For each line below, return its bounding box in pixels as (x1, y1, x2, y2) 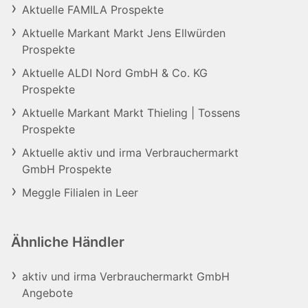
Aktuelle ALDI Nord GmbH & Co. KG (22, 66, 208, 80)
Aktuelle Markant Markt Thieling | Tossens (22, 106, 240, 120)
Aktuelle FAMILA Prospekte (22, 3, 164, 16)
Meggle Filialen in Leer (22, 186, 138, 199)
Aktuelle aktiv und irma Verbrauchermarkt (22, 146, 239, 159)
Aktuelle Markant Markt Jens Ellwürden (22, 26, 225, 40)
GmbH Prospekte (22, 162, 111, 176)
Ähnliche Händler (11, 234, 124, 250)
